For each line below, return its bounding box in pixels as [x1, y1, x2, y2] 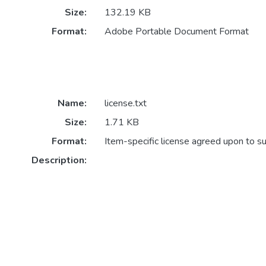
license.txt [104, 97, 147, 110]
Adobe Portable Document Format [104, 25, 249, 39]
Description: [31, 154, 87, 167]
